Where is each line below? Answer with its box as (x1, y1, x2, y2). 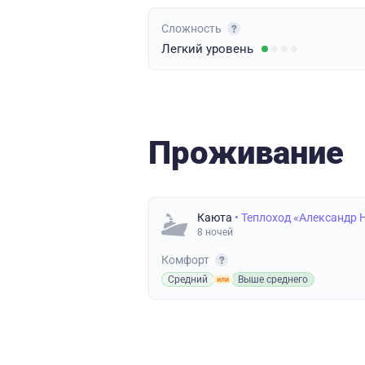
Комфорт (161, 253, 212, 266)
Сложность (161, 22, 224, 35)
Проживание (148, 134, 344, 172)
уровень (206, 42, 253, 56)
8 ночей (197, 226, 233, 238)
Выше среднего (238, 274, 308, 285)
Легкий (161, 42, 206, 56)
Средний (168, 274, 208, 285)
